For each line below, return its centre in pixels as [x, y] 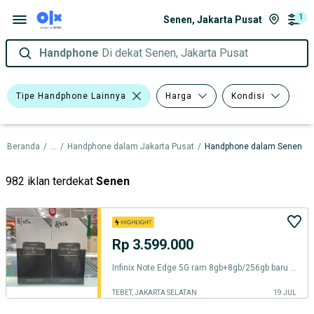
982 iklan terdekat [49, 181]
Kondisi [248, 96]
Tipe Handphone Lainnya [71, 96]
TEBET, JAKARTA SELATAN [155, 293]
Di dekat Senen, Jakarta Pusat [175, 53]
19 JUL [285, 293]
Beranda [23, 146]
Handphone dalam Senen [253, 146]
